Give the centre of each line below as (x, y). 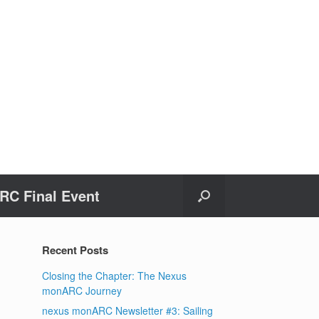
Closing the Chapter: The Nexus (115, 276)
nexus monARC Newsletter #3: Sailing (128, 310)
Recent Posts (75, 250)
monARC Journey (82, 291)
